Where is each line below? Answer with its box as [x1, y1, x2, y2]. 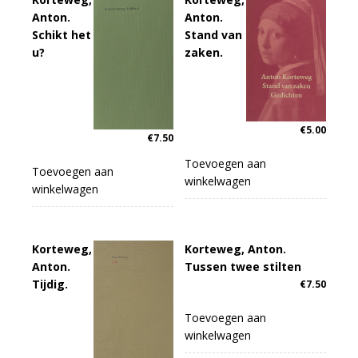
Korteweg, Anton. [185, 241, 287, 257]
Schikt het [32, 27, 91, 43]
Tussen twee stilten [185, 258, 302, 274]
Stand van [185, 27, 243, 43]
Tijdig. [32, 276, 68, 292]
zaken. [185, 45, 224, 61]
